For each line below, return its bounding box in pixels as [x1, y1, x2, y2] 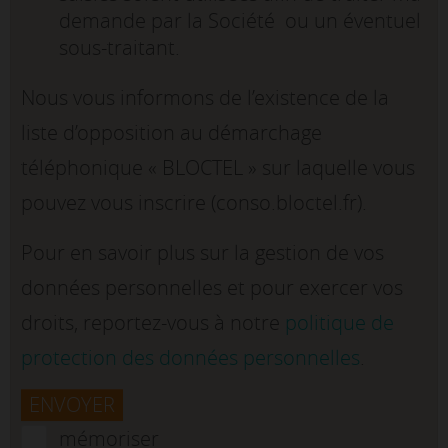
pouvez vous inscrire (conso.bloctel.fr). [21, 189, 367, 217]
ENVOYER [29, 390, 115, 418]
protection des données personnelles [21, 344, 360, 372]
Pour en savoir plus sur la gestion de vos [21, 239, 384, 267]
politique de [285, 309, 394, 337]
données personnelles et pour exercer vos [21, 274, 403, 302]
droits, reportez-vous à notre [21, 309, 285, 337]
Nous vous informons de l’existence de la [21, 84, 389, 112]
